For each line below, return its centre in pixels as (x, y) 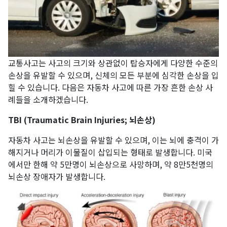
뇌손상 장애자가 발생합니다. (57, 177)
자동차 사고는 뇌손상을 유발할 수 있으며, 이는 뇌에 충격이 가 (113, 140)
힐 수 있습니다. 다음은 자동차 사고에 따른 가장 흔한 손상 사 (110, 87)
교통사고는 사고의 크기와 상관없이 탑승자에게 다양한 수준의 (113, 63)
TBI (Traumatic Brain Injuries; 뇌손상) (82, 120)
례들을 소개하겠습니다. (48, 100)
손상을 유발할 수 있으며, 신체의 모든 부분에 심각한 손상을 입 (113, 75)
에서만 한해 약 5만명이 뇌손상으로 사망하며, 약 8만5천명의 (111, 164)
